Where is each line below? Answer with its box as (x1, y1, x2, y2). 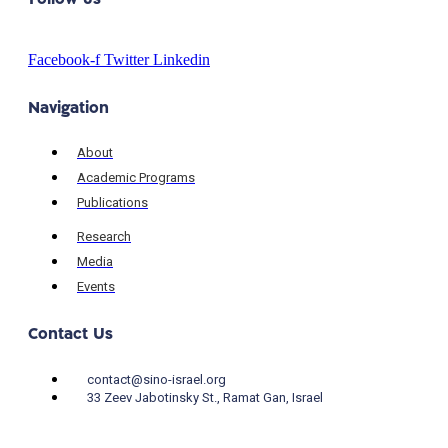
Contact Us (28, 326, 113, 343)
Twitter (104, 50, 149, 68)
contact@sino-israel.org (87, 371, 226, 387)
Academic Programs (77, 169, 195, 185)
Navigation (28, 100, 109, 117)
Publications (77, 194, 148, 210)
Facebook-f (28, 50, 100, 68)
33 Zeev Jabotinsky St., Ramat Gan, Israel (87, 389, 323, 405)
